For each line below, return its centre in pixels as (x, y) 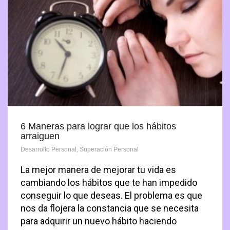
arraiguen (40, 136)
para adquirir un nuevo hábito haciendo (99, 221)
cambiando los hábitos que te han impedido (109, 183)
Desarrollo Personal (49, 150)
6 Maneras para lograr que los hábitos (98, 127)
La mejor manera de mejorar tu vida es (98, 170)
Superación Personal (109, 150)
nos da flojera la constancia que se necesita (110, 208)
